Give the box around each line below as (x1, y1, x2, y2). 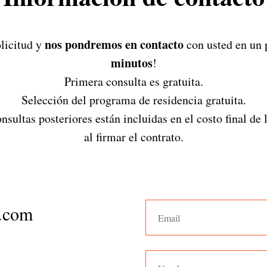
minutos (110, 54, 153, 72)
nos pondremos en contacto (45, 36, 184, 53)
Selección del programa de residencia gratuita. (21, 92, 246, 108)
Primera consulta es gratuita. (64, 73, 203, 89)
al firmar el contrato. (83, 129, 184, 145)
